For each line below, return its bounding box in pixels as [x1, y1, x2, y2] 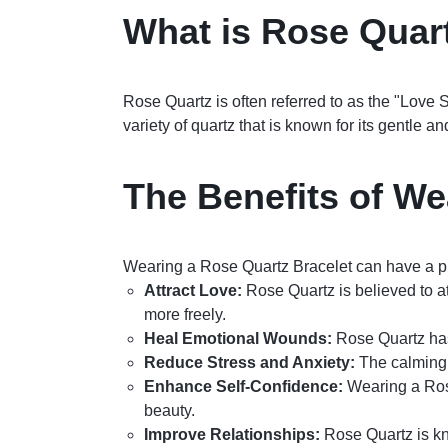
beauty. [143, 401, 195, 419]
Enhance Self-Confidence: [143, 377, 343, 395]
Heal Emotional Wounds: [143, 329, 332, 347]
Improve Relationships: [143, 425, 320, 443]
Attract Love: [143, 281, 242, 299]
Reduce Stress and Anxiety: [143, 353, 355, 371]
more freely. [143, 305, 226, 323]
